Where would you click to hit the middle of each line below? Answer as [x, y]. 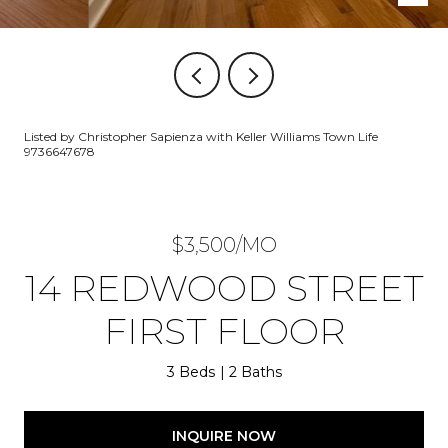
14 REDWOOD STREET [224, 288]
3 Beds [190, 372]
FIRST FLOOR [224, 331]
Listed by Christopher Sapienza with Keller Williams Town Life [201, 136]
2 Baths [255, 372]
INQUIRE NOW [224, 435]
